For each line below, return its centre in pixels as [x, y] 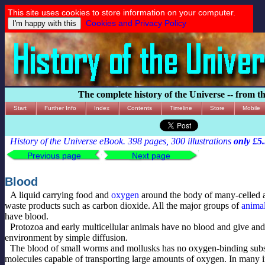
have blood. [27, 216]
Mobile [251, 108]
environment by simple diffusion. [66, 237]
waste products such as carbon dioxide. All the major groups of [123, 205]
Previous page [54, 156]
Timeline [181, 108]
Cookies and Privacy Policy [136, 23]
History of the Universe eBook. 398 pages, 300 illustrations [122, 141]
